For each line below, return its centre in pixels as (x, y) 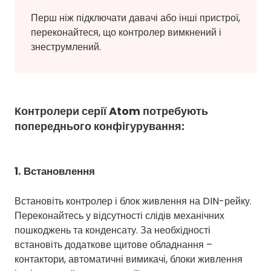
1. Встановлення (55, 171)
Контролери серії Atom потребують (111, 111)
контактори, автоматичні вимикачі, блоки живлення (129, 259)
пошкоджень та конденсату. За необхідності (113, 230)
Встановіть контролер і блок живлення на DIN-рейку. (133, 201)
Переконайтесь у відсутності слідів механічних (119, 215)
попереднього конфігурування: (100, 126)
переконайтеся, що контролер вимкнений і (126, 32)
